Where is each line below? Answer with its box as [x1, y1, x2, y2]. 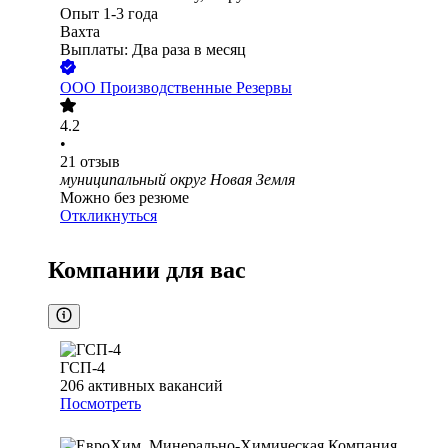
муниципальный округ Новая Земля [60, 171, 295, 189]
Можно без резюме [60, 189, 189, 207]
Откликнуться [60, 207, 157, 225]
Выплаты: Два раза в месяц [60, 41, 246, 59]
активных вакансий [88, 377, 223, 395]
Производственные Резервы [100, 79, 292, 97]
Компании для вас [48, 257, 246, 284]
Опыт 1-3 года [60, 5, 158, 23]
